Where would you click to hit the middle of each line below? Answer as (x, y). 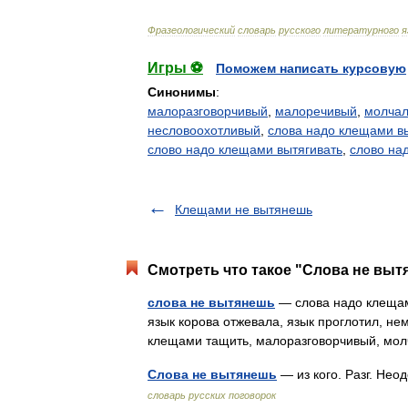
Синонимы (182, 92)
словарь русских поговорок (212, 395)
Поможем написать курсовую (311, 68)
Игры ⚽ (175, 68)
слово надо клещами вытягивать (245, 149)
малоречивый (316, 111)
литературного (361, 30)
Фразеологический (191, 30)
